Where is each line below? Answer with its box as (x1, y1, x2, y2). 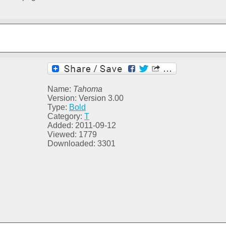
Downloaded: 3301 (47, 139, 116, 148)
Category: (47, 112, 84, 121)
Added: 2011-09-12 (47, 121, 116, 130)
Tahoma (73, 85, 102, 94)
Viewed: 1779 (47, 130, 97, 139)
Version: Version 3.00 (47, 94, 124, 103)
